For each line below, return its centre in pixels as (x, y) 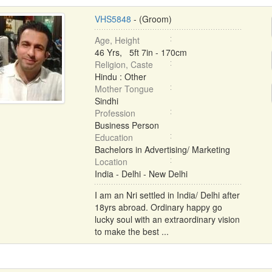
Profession (115, 113)
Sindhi (106, 101)
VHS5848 (113, 19)
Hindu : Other (120, 76)
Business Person (127, 125)
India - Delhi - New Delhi (141, 174)
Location (111, 161)
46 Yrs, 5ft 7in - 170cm (141, 52)
